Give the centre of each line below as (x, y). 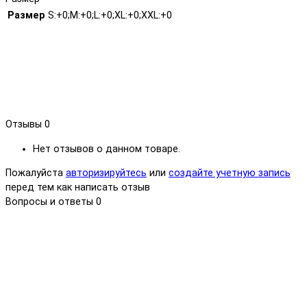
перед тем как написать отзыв (78, 188)
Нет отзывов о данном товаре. (107, 149)
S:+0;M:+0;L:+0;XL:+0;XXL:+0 (110, 16)
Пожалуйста (36, 173)
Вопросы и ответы (51, 202)
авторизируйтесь (106, 173)
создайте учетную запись (230, 173)
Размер (26, 16)
